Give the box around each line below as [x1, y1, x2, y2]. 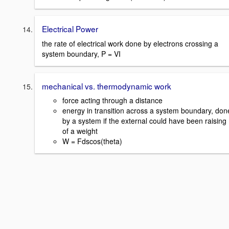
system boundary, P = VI [42, 48, 121, 59]
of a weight [62, 126, 98, 136]
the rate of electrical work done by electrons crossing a [42, 38, 218, 49]
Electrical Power [42, 22, 98, 34]
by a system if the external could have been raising [62, 116, 226, 126]
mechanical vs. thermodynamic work [42, 80, 171, 91]
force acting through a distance [62, 95, 163, 106]
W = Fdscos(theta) [62, 136, 122, 147]
